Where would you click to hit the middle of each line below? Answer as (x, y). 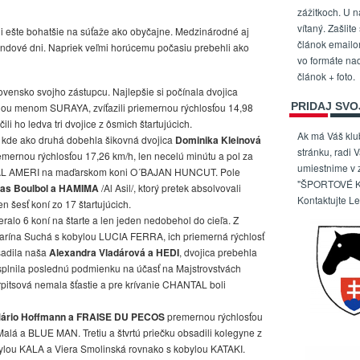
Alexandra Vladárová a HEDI (114, 253)
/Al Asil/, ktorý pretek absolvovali (170, 188)
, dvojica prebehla (218, 252)
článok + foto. (326, 76)
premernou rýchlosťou (214, 317)
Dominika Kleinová (218, 140)
